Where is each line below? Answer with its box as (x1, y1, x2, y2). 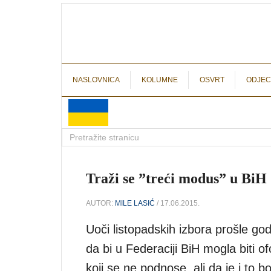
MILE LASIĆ (115, 198, 155, 207)
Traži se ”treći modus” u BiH (86, 171, 267, 186)
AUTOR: (86, 198, 115, 207)
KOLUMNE (142, 76, 178, 84)
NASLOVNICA (73, 76, 120, 84)
